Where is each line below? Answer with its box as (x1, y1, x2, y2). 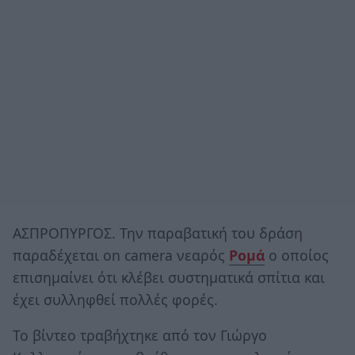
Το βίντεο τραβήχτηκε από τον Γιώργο (13, 326, 267, 345)
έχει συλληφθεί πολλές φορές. (13, 289, 218, 309)
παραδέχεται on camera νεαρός (13, 245, 229, 265)
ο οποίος (265, 245, 329, 265)
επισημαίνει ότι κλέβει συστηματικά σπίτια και (13, 267, 325, 287)
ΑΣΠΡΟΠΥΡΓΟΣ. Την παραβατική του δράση (13, 223, 303, 242)
